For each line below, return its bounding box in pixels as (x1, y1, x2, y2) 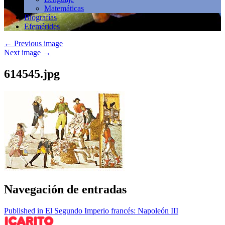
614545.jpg (4, 67, 60, 80)
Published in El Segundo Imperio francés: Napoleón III (4, 206, 178, 215)
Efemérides (24, 22, 60, 31)
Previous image (12, 39, 63, 48)
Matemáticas (44, 4, 84, 13)
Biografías (24, 13, 57, 22)
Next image (4, 48, 43, 57)
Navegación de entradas (4, 182, 127, 196)
